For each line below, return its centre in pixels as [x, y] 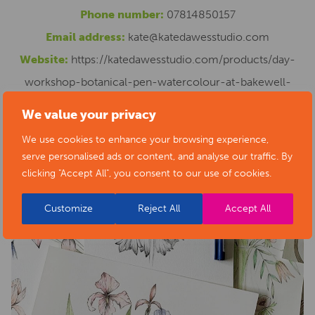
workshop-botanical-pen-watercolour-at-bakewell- [157, 82]
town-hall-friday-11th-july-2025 [157, 104]
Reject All [159, 208]
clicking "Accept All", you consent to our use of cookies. [147, 173]
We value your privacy [89, 114]
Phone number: [122, 14]
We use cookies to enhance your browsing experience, [145, 139]
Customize [69, 208]
